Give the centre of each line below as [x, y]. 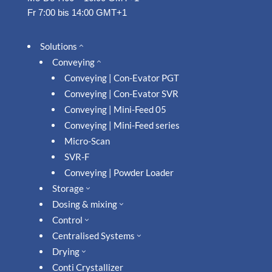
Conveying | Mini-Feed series [122, 125]
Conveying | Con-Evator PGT [121, 77]
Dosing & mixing [84, 204]
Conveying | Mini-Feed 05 [115, 109]
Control [67, 219]
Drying [66, 251]
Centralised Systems [93, 235]
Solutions [58, 46]
